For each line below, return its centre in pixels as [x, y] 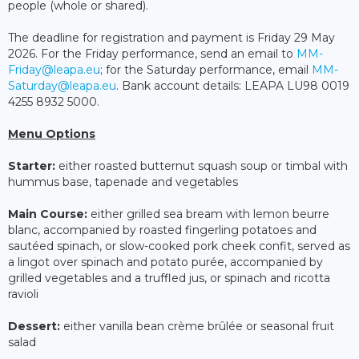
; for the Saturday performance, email [206, 70]
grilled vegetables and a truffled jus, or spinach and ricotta [169, 278]
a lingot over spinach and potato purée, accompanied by [165, 262]
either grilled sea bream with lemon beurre [208, 214]
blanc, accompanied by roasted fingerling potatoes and [162, 230]
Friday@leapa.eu [54, 70]
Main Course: [48, 214]
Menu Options [52, 134]
